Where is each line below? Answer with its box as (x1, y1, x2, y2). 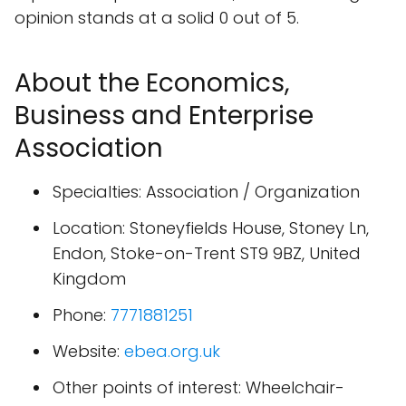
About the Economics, (14, 65, 290, 101)
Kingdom (53, 267, 126, 290)
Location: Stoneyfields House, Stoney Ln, (53, 217, 369, 239)
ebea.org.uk (124, 340, 220, 362)
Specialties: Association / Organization (53, 180, 360, 203)
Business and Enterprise (14, 98, 314, 133)
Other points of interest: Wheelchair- (53, 376, 344, 399)
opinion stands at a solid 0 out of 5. (14, 6, 299, 29)
